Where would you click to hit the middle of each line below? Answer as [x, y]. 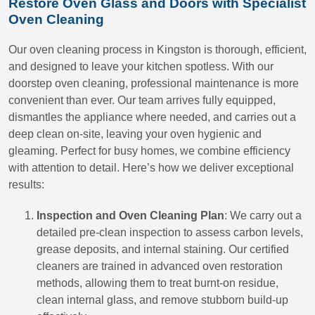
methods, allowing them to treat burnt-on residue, [157, 283]
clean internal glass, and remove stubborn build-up [162, 300]
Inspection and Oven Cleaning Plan [130, 216]
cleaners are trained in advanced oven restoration [160, 266]
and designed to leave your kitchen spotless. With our [141, 66]
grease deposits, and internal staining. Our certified [163, 249]
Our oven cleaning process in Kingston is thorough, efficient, [157, 50]
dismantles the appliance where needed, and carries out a [152, 117]
